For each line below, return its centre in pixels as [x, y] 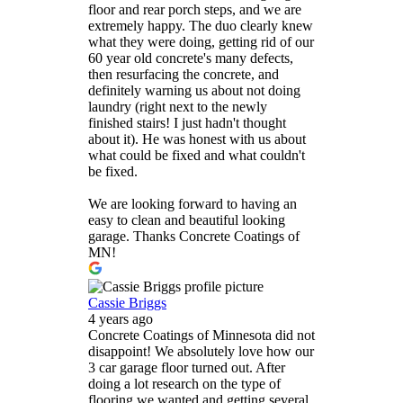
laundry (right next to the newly [178, 107]
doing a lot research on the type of [184, 384]
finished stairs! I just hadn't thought [187, 123]
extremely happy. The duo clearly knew [201, 26]
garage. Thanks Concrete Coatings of [194, 237]
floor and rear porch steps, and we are [195, 10]
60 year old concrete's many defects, [191, 58]
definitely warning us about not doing [194, 91]
